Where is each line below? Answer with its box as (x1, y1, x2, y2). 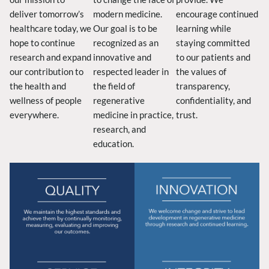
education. (92, 138, 134, 150)
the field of (92, 80, 135, 92)
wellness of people (10, 95, 82, 106)
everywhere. (10, 109, 59, 121)
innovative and (92, 52, 151, 63)
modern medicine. (92, 8, 162, 20)
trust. (176, 109, 198, 121)
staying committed (176, 37, 250, 49)
